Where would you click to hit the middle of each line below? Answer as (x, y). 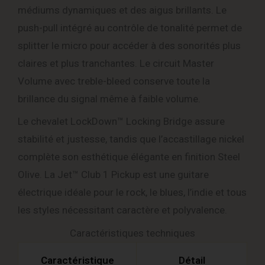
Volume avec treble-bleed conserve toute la (114, 81)
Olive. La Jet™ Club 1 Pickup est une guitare (113, 175)
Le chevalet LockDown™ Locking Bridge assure (121, 122)
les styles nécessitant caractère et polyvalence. (122, 210)
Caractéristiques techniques (132, 233)
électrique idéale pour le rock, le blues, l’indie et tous (132, 193)
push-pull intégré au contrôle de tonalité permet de (130, 28)
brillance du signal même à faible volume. (109, 99)
